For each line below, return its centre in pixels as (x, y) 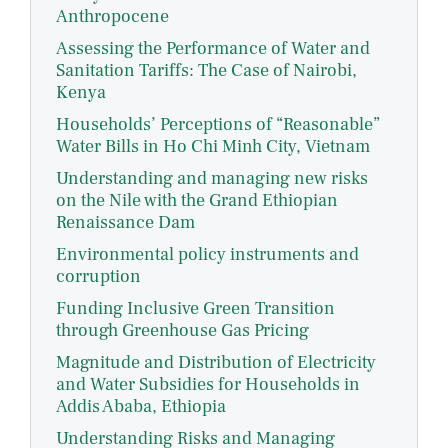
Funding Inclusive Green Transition (195, 309)
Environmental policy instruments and (207, 255)
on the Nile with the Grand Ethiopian (197, 201)
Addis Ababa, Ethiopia (141, 407)
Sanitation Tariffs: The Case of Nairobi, (206, 71)
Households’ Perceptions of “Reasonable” (218, 125)
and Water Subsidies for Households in (208, 385)
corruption (98, 277)
